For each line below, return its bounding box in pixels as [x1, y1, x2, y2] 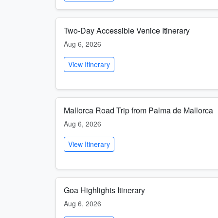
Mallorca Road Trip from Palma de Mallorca [64, 105, 213, 116]
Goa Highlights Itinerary [64, 184, 145, 196]
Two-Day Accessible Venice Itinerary [64, 25, 190, 36]
